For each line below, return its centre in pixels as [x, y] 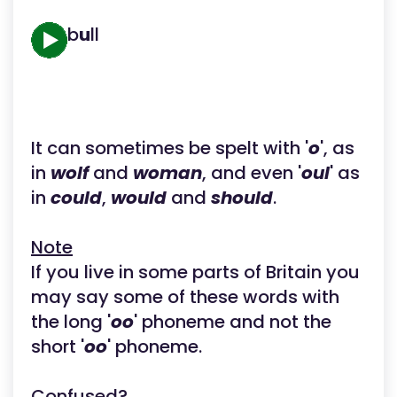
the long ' [71, 322]
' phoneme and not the [233, 322]
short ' [58, 346]
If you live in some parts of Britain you [195, 272]
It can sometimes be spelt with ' [170, 148]
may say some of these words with [185, 297]
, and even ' [252, 173]
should [242, 198]
